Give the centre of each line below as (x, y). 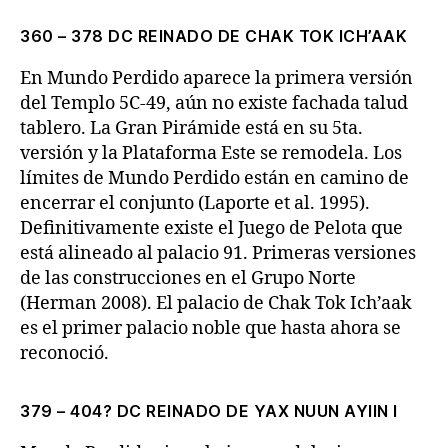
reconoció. (64, 353)
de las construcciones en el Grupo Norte (188, 278)
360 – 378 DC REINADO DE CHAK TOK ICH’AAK (213, 36)
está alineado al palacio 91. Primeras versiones (218, 253)
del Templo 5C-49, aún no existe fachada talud (214, 103)
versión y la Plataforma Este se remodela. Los (211, 153)
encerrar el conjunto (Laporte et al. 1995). (195, 203)
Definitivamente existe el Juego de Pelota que (211, 228)
